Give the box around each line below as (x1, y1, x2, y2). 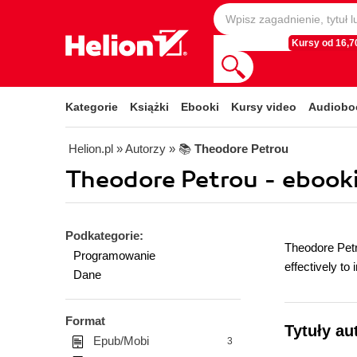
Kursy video (231, 100, 296, 113)
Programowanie (73, 249, 155, 262)
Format (65, 314, 105, 328)
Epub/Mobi (93, 334, 149, 347)
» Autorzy (116, 142, 166, 155)
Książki (130, 100, 169, 113)
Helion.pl (69, 142, 113, 155)
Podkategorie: (65, 229, 143, 242)
